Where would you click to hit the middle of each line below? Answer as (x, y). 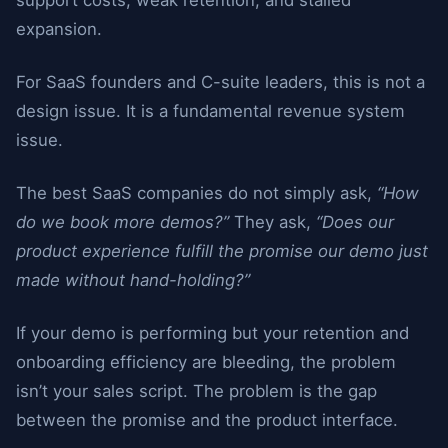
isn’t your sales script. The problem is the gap (196, 391)
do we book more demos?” (122, 222)
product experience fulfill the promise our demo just (222, 251)
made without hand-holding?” (133, 280)
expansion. (59, 29)
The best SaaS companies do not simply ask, (196, 193)
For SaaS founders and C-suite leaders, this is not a (220, 82)
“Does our (355, 222)
